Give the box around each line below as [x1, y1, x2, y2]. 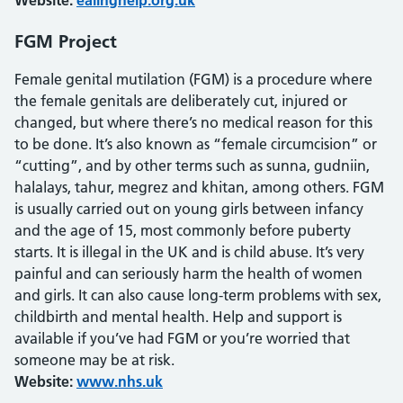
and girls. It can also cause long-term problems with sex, [14, 286, 381, 304]
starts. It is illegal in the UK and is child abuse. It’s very [14, 243, 364, 261]
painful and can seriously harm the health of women [14, 264, 363, 282]
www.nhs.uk [76, 372, 163, 390]
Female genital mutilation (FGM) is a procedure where [14, 70, 372, 88]
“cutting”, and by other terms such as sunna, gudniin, [14, 157, 370, 175]
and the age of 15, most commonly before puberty [14, 221, 351, 239]
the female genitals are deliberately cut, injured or [14, 92, 347, 110]
